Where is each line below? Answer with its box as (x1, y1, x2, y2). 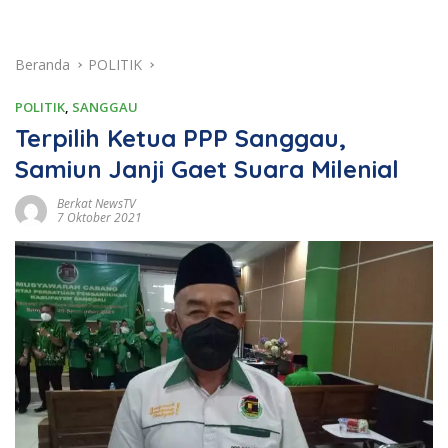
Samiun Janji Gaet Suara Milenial (15, 153, 399, 184)
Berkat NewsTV (57, 194, 136, 212)
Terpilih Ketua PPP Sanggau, (15, 122, 346, 153)
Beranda (15, 54, 70, 74)
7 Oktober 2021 (57, 208, 142, 226)
